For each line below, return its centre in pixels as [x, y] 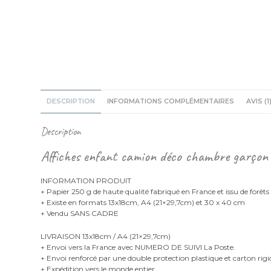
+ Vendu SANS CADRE [80, 213]
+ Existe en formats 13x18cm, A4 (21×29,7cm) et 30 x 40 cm [143, 202]
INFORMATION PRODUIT [86, 180]
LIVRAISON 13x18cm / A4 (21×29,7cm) [106, 236]
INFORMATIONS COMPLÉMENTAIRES [171, 101]
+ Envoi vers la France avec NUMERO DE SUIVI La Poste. [138, 247]
